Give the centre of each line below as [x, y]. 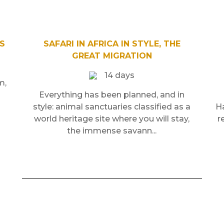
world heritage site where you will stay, [112, 118]
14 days [120, 75]
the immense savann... [112, 130]
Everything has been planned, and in [112, 94]
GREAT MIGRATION [112, 55]
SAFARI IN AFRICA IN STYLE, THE [112, 43]
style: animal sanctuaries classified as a [112, 106]
